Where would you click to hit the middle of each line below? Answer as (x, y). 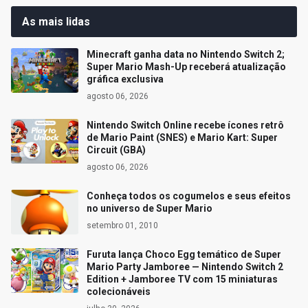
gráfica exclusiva (125, 79)
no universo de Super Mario (150, 209)
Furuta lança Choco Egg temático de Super (184, 255)
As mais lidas (56, 22)
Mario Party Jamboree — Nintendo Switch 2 (185, 267)
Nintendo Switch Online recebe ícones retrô (185, 125)
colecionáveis (119, 292)
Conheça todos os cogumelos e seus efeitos (189, 196)
